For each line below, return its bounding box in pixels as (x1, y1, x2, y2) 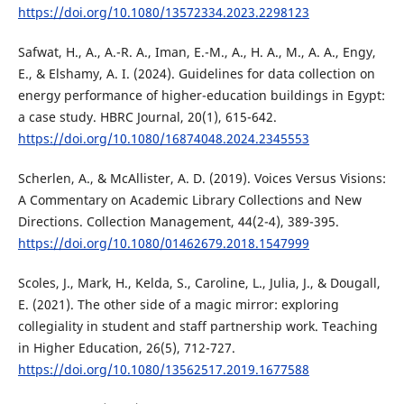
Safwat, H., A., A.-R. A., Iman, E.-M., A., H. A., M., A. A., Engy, (17, 42, 376, 60)
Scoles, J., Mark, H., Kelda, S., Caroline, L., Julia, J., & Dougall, (17, 273, 381, 291)
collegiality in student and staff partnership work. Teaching (17, 317, 378, 335)
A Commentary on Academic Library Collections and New (17, 190, 362, 208)
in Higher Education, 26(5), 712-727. (17, 338, 235, 356)
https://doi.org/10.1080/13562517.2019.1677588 (17, 360, 309, 378)
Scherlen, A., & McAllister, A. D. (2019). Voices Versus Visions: (17, 169, 386, 187)
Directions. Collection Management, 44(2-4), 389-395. (17, 212, 339, 230)
